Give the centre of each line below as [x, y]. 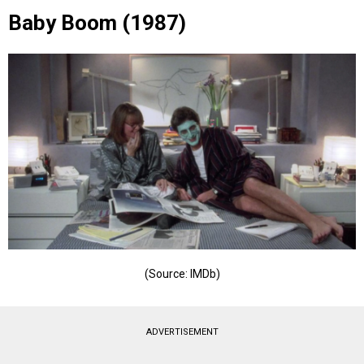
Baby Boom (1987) [97, 23]
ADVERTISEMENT [182, 332]
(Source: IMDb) [182, 274]
